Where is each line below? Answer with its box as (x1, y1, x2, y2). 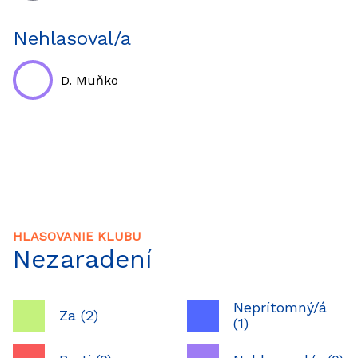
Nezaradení (13, 244, 153, 274)
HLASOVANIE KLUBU (13, 229, 141, 244)
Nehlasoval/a (13, 27, 131, 50)
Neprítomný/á (233, 299, 328, 316)
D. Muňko (61, 72, 118, 88)
